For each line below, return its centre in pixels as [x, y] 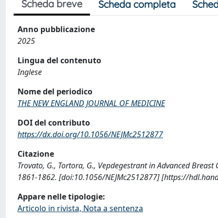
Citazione [36, 154]
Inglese [30, 72]
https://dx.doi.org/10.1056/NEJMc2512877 [90, 134]
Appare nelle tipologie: [61, 197]
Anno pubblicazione [56, 29]
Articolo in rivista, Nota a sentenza [80, 208]
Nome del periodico [55, 91]
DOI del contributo [54, 123]
